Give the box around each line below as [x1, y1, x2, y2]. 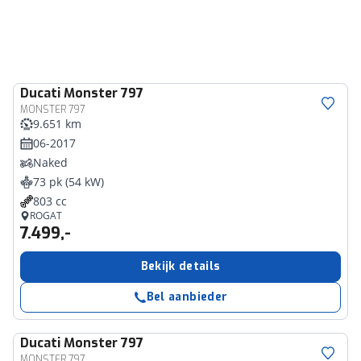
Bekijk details [140, 259, 221, 274]
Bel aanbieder [146, 289, 228, 305]
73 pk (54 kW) [33, 174, 104, 189]
